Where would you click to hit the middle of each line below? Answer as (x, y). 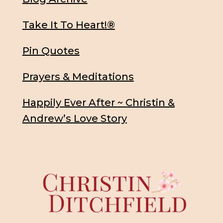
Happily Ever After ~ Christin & (98, 103)
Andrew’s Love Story (74, 119)
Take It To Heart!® (68, 25)
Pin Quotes (51, 51)
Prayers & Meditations (78, 77)
